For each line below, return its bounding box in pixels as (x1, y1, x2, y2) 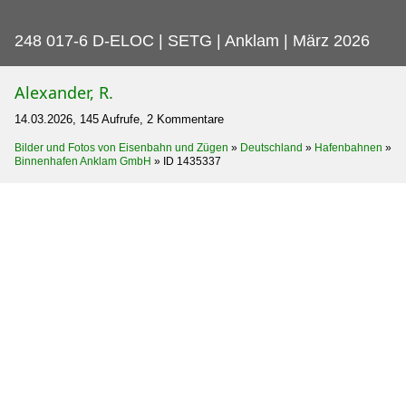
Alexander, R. (14, 81, 113, 103)
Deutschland (240, 140, 303, 154)
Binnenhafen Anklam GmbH (14, 154, 151, 168)
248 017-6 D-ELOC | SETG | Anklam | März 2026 (14, 31, 370, 50)
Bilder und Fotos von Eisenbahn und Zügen (14, 140, 228, 154)
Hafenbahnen (314, 140, 382, 154)
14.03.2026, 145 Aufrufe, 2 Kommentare (14, 111, 224, 126)
